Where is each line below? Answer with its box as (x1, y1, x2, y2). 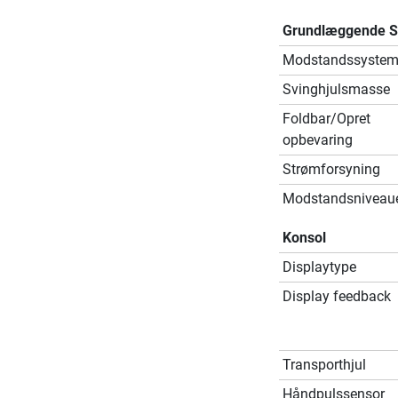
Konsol (282, 228, 326, 246)
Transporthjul (282, 355, 366, 373)
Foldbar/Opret (282, 109, 370, 127)
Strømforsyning (282, 160, 380, 178)
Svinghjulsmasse (282, 80, 390, 98)
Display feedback (282, 287, 391, 305)
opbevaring (282, 131, 353, 148)
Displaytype (282, 258, 356, 275)
